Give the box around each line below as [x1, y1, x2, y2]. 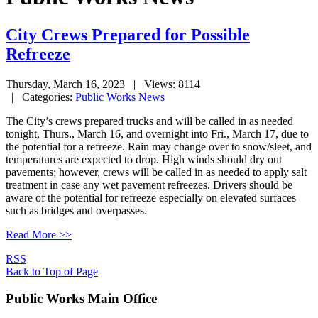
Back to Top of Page [6, 265, 98, 278]
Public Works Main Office [6, 291, 157, 307]
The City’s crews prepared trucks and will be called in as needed [6, 114, 293, 127]
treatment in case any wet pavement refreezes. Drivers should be [6, 178, 292, 191]
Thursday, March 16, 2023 [6, 77, 125, 90]
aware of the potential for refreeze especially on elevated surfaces [6, 191, 296, 204]
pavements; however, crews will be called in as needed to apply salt [6, 165, 307, 178]
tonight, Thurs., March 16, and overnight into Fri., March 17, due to [6, 127, 309, 140]
